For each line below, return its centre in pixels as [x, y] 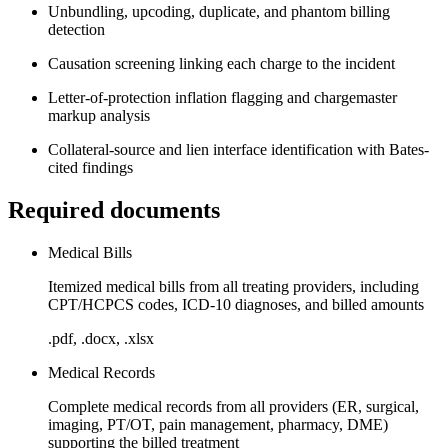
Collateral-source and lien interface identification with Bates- [238, 149]
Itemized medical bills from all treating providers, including [233, 286]
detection [76, 29]
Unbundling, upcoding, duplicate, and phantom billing [219, 11]
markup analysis [99, 115]
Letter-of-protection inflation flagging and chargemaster [222, 97]
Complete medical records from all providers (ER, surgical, [233, 406]
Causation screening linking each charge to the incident [221, 63]
